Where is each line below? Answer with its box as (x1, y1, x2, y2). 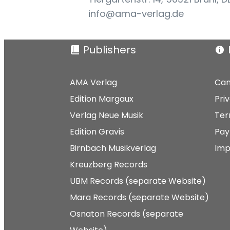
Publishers (83, 42, 136, 57)
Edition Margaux (70, 92, 133, 105)
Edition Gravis (70, 125, 124, 138)
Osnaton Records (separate (70, 207, 183, 220)
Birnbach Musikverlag (70, 142, 156, 154)
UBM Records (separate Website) (70, 175, 206, 187)
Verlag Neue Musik (70, 109, 143, 121)
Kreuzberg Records (70, 158, 147, 170)
